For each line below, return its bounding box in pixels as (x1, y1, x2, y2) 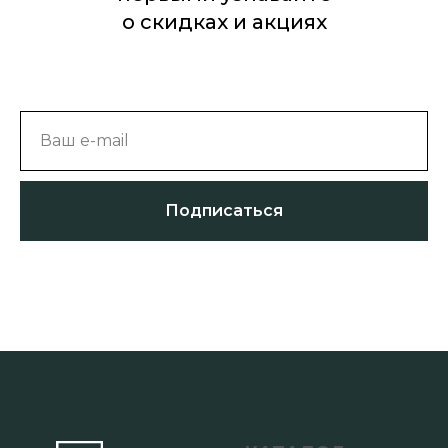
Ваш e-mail (40, 131, 129, 150)
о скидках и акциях (121, 10, 327, 34)
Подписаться (165, 200, 283, 220)
